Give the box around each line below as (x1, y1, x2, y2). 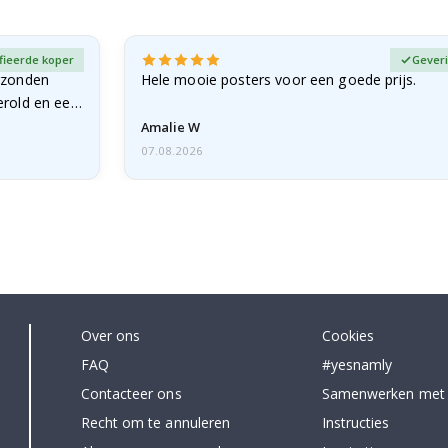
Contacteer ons (80, 383, 182, 403)
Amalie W (140, 117, 200, 136)
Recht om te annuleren (80, 412, 231, 432)
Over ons (80, 325, 141, 345)
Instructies (321, 412, 390, 432)
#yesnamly (321, 354, 393, 374)
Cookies (321, 325, 375, 345)
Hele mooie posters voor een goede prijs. (140, 70, 417, 90)
